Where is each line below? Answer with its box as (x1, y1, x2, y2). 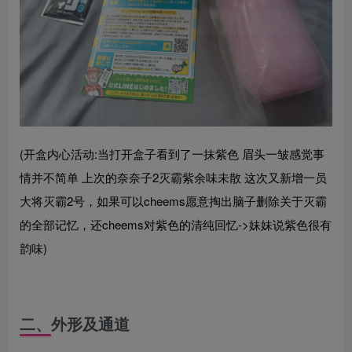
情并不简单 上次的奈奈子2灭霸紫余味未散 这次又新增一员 (20, 168, 327, 185)
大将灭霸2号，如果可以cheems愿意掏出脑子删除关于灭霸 (20, 192, 327, 209)
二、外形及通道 (20, 311, 130, 335)
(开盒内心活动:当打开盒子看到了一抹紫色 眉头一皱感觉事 (20, 145, 324, 162)
